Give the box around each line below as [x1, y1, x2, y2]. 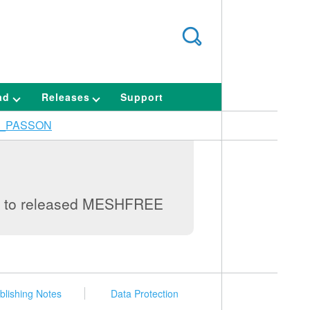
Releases [41, 90, 93, 104]
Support [120, 90, 164, 104]
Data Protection [111, 286, 179, 300]
